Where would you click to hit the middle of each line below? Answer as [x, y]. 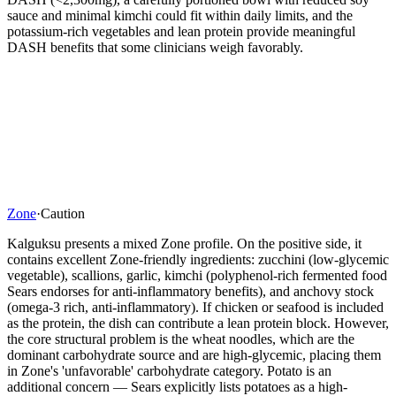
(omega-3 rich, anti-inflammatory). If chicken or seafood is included [195, 307]
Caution [63, 213]
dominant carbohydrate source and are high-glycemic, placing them [194, 354]
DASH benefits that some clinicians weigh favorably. [155, 47]
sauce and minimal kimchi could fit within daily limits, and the [180, 15]
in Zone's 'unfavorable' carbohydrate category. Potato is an [169, 370]
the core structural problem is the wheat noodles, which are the [181, 339]
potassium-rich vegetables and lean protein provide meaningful [181, 31]
